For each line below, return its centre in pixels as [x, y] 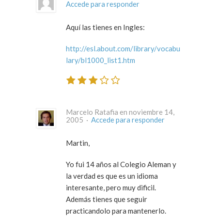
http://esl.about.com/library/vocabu [123, 48]
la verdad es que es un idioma [112, 176]
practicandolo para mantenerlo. [116, 211]
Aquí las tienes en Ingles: [105, 27]
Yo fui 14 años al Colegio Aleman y [121, 164]
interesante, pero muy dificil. [111, 188]
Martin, [78, 143]
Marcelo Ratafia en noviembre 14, [120, 112]
